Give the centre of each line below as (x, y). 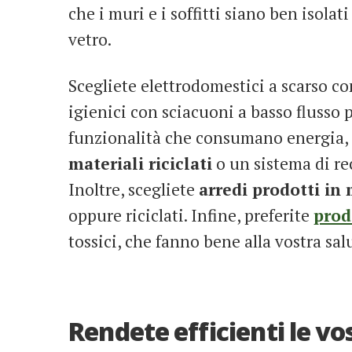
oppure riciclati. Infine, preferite (191, 216)
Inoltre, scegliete (134, 190)
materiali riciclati (140, 164)
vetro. (90, 39)
